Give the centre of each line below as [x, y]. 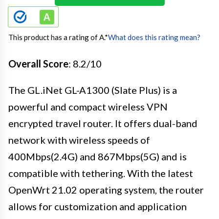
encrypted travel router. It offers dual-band [103, 123]
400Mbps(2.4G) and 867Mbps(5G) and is [98, 156]
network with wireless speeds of [79, 140]
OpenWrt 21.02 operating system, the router [106, 189]
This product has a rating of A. [56, 37]
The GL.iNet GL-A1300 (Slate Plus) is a [93, 90]
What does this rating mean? [154, 37]
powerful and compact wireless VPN [88, 106]
